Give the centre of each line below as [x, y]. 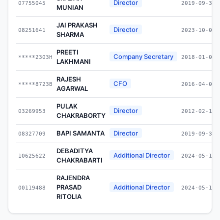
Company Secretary [143, 56]
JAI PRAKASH [77, 25]
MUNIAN [70, 7]
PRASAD [69, 187]
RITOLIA [69, 196]
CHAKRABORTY [81, 115]
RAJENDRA [73, 178]
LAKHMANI [74, 61]
